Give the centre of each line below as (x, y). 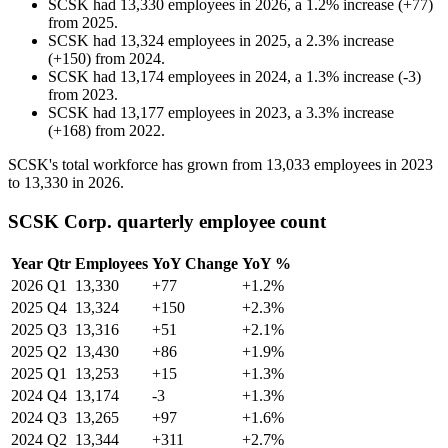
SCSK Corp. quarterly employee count (167, 221)
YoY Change (195, 263)
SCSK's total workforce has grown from (137, 165)
